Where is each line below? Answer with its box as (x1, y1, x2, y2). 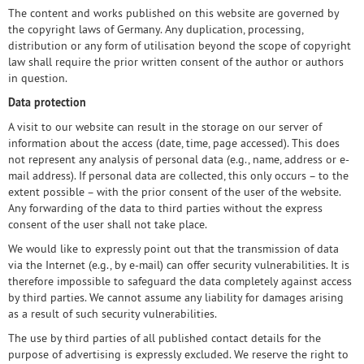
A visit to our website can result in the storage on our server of (8, 119, 322, 134)
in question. (8, 71, 67, 85)
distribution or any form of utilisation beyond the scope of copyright (8, 38, 351, 53)
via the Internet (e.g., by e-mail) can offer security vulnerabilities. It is (8, 258, 349, 272)
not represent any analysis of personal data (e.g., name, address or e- (8, 152, 349, 167)
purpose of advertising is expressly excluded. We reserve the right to (8, 347, 349, 362)
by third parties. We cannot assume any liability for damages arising (8, 290, 344, 305)
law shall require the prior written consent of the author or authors (8, 54, 344, 69)
